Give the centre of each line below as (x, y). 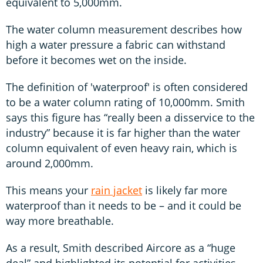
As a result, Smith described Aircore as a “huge (121, 247)
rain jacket (117, 190)
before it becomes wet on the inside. (96, 60)
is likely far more (185, 190)
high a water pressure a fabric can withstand (116, 44)
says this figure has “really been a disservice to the (130, 117)
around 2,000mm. (50, 163)
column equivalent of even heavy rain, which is (122, 148)
